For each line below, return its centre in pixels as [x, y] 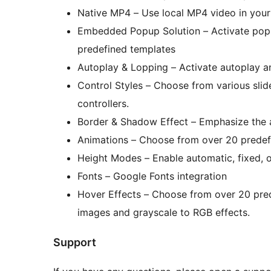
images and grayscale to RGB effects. [164, 212]
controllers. [103, 103]
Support [75, 242]
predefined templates [126, 49]
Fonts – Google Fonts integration [152, 176]
